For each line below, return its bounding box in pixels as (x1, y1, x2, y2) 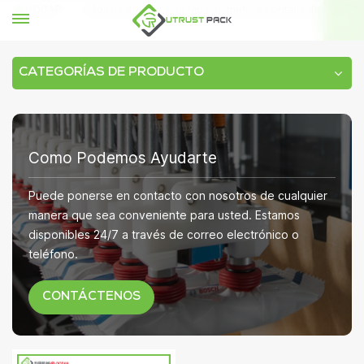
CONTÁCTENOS (42, 291, 141, 304)
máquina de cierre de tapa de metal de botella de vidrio (82, 3, 351, 15)
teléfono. (28, 247, 78, 261)
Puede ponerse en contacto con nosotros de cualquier (28, 188, 327, 202)
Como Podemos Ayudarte (28, 148, 217, 167)
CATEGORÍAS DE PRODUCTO (19, 67, 204, 80)
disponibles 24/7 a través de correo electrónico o (28, 227, 299, 241)
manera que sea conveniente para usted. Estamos (28, 208, 300, 222)
